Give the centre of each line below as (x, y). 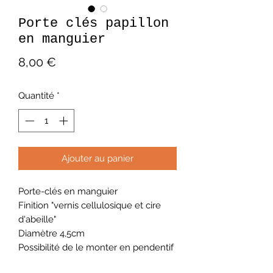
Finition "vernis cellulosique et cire (90, 206)
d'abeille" (37, 220)
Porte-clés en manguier (68, 192)
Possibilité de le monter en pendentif (96, 248)
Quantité (36, 95)
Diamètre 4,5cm (51, 234)
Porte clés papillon (94, 23)
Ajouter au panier (97, 159)
